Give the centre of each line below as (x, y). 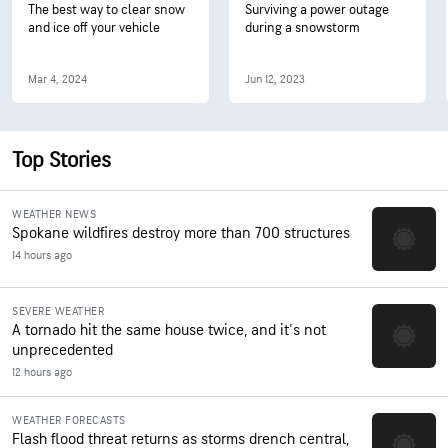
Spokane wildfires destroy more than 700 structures (181, 233)
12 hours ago (42, 372)
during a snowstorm (302, 27)
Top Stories (61, 160)
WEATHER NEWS (54, 214)
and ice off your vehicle (94, 27)
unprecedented (62, 350)
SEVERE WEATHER (58, 311)
